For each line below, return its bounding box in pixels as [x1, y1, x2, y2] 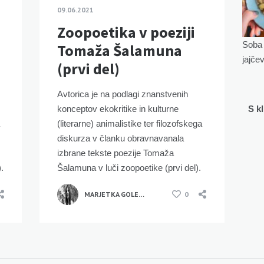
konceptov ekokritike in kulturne [57, 103, 179, 114]
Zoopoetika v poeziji [57, 22, 196, 42]
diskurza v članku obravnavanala [57, 133, 184, 143]
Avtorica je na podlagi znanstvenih [57, 88, 189, 99]
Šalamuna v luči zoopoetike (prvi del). [57, 162, 202, 173]
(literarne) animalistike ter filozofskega [57, 118, 203, 128]
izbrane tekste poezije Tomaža [57, 147, 174, 158]
